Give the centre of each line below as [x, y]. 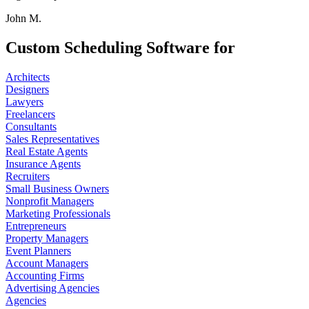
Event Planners [38, 250]
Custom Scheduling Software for [120, 47]
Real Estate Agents [47, 151]
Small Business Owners [57, 188]
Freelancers [30, 114]
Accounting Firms [45, 275]
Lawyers [24, 101]
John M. [23, 18]
